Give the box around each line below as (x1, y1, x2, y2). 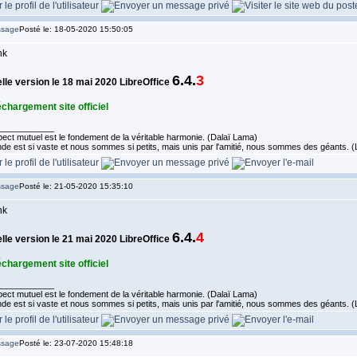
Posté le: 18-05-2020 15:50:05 (18, 25, 133, 33)
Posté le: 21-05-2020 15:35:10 (18, 182, 133, 190)
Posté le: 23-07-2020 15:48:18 (18, 339, 133, 347)
